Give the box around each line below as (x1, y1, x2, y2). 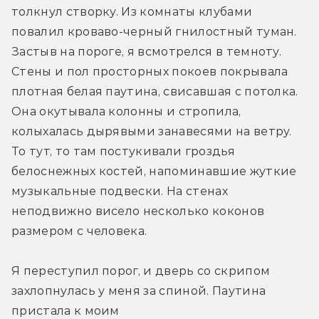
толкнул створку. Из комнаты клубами (11, 4, 253, 19)
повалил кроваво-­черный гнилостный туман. (11, 24, 297, 38)
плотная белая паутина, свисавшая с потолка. (11, 84, 298, 98)
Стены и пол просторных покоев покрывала (11, 64, 288, 78)
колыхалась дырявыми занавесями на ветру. (11, 124, 292, 138)
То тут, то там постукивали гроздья (11, 144, 235, 158)
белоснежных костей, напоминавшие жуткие (11, 164, 297, 178)
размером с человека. (11, 224, 147, 238)
